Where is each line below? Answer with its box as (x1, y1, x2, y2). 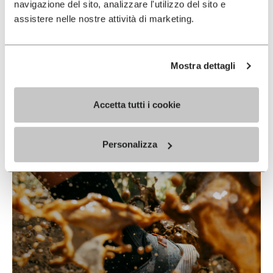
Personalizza (102, 139, 157, 150)
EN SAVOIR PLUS (41, 83, 117, 94)
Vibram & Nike (22, 58, 146, 82)
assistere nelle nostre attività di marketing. (14, 13, 194, 24)
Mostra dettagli (171, 60, 236, 71)
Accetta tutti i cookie (93, 99, 180, 110)
